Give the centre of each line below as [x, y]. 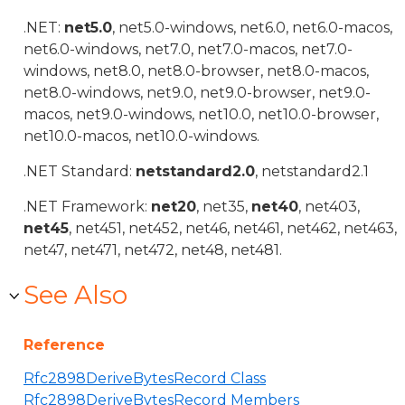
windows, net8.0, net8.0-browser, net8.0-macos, [196, 71]
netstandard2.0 [195, 171]
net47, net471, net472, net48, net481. [153, 250]
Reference [64, 345]
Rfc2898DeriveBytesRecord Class [145, 378]
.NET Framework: [87, 207]
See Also [75, 295]
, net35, [224, 207]
